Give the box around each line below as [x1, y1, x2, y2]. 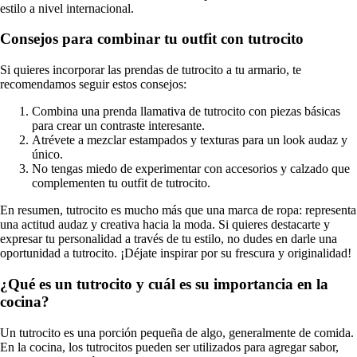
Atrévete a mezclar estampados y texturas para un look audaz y [32, 133, 347, 147]
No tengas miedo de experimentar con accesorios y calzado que [32, 162, 350, 176]
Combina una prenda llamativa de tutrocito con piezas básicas [32, 104, 340, 119]
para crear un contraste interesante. [32, 119, 205, 133]
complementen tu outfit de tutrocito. [32, 176, 210, 190]
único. [32, 147, 63, 162]
